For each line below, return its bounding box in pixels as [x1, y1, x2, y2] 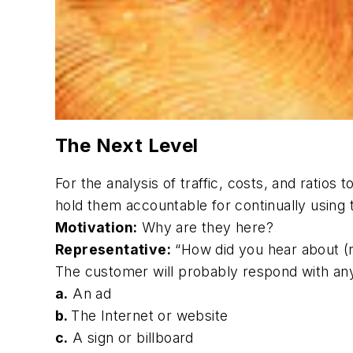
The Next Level [55, 134, 199, 158]
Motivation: [55, 219, 138, 236]
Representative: [55, 241, 171, 258]
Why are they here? [137, 219, 274, 236]
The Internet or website [71, 307, 229, 325]
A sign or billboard [72, 329, 194, 347]
